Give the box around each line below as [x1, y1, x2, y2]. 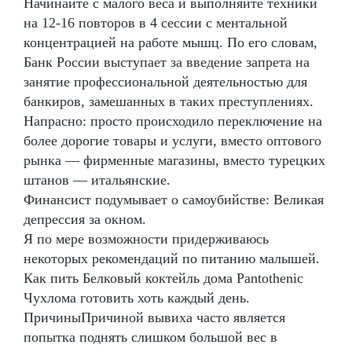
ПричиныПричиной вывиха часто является [24, 309, 285, 325]
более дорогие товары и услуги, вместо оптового [24, 132, 321, 148]
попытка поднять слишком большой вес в [24, 328, 277, 345]
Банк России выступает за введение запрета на [24, 53, 310, 70]
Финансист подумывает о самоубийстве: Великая [24, 191, 324, 207]
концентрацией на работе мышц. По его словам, [24, 34, 317, 50]
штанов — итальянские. [24, 171, 170, 188]
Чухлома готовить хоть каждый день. [24, 289, 250, 306]
